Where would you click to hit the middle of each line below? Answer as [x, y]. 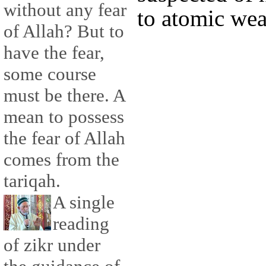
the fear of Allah [64, 138]
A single [84, 202]
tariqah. [32, 181]
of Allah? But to [64, 31]
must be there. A [64, 96]
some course [50, 74]
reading [81, 224]
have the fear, [54, 53]
